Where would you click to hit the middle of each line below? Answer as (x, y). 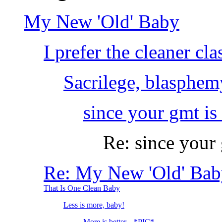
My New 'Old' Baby (102, 22)
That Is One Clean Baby (82, 188)
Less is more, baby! (94, 205)
